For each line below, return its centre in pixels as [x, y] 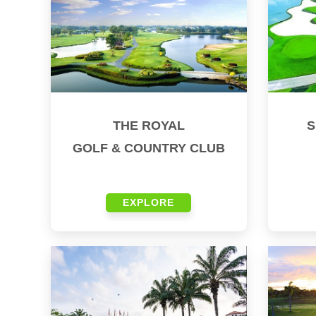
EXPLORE [149, 202]
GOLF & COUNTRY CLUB [148, 148]
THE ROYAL [148, 125]
